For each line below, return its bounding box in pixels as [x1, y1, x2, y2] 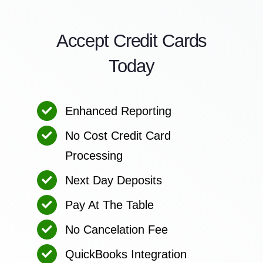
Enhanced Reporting [65, 104, 171, 117]
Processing [65, 149, 123, 162]
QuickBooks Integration [65, 247, 187, 261]
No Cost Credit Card [65, 129, 171, 142]
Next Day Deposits [65, 173, 162, 187]
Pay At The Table [65, 198, 154, 211]
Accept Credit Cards [56, 30, 207, 51]
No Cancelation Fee [65, 222, 168, 236]
